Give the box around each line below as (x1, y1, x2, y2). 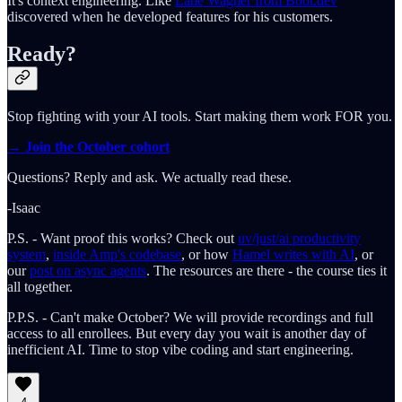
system (7, 247, 46, 263)
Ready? (7, 42, 76, 66)
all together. (7, 279, 73, 295)
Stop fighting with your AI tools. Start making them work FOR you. (7, 109, 392, 125)
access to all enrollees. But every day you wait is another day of (7, 326, 366, 342)
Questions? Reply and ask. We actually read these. (7, 170, 292, 186)
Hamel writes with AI (232, 247, 354, 263)
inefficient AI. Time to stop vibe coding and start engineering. (7, 342, 354, 358)
